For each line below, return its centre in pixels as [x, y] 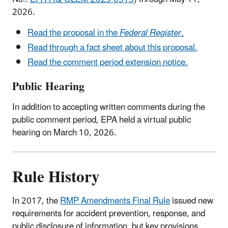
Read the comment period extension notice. [108, 63]
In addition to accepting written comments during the [109, 107]
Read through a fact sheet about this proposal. [112, 48]
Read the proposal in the [74, 33]
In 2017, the [36, 201]
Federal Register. [152, 33]
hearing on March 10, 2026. [64, 133]
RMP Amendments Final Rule [115, 201]
